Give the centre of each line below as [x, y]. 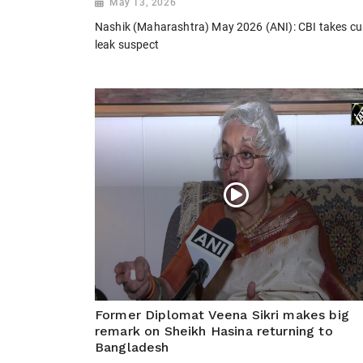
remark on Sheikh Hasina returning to [214, 331]
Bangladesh [132, 348]
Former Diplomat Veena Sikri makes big [222, 315]
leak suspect [127, 44]
